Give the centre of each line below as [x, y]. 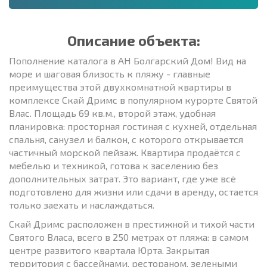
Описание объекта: [133, 40]
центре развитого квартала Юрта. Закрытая [109, 250]
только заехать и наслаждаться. [82, 204]
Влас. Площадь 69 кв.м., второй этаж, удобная [112, 113]
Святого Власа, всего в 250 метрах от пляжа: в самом [129, 237]
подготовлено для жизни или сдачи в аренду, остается [133, 191]
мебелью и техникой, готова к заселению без [114, 165]
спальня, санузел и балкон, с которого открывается [126, 139]
